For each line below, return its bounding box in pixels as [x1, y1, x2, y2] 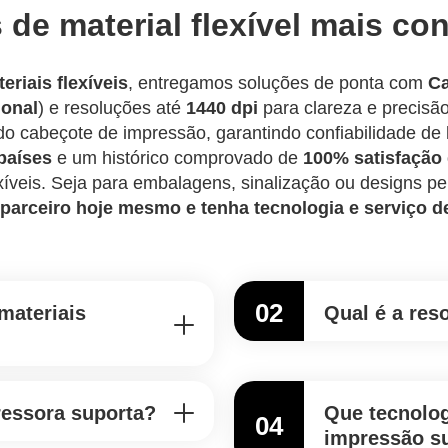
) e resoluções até [38, 98, 186, 118]
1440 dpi [186, 98, 258, 118]
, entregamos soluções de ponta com [128, 73, 428, 93]
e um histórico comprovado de [52, 148, 303, 168]
